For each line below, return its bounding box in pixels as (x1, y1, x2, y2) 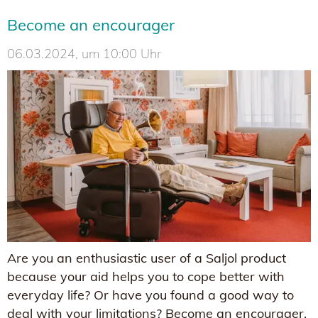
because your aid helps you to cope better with (7, 268, 285, 285)
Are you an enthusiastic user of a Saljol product (7, 249, 286, 266)
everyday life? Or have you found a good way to (7, 286, 294, 303)
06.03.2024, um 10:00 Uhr (7, 45, 161, 62)
